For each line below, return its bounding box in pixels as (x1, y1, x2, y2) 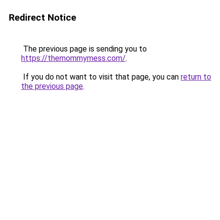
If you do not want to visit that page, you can (21, 72, 181, 82)
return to (181, 72, 211, 82)
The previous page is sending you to (21, 44, 147, 54)
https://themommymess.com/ (21, 54, 126, 63)
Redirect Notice (9, 12, 76, 23)
